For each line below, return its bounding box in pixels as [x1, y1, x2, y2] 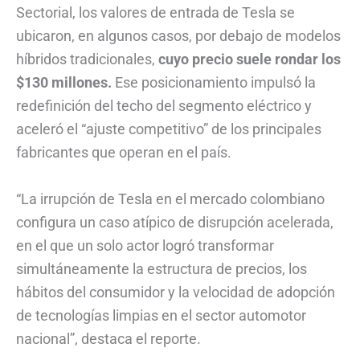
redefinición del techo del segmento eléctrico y [16, 97, 312, 114]
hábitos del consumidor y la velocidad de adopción [16, 283, 335, 301]
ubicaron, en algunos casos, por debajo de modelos [16, 27, 341, 44]
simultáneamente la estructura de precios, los [16, 260, 307, 277]
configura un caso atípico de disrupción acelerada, [16, 213, 333, 231]
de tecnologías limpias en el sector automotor [16, 306, 306, 324]
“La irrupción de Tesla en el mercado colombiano [16, 190, 325, 207]
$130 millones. [16, 74, 112, 91]
